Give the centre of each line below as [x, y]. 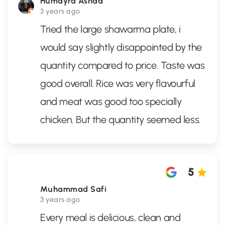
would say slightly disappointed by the [121, 47]
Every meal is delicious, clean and [110, 217]
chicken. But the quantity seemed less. [121, 120]
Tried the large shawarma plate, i [110, 29]
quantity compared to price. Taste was [123, 65]
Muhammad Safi [74, 189]
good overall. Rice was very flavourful [118, 83]
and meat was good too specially [111, 101]
